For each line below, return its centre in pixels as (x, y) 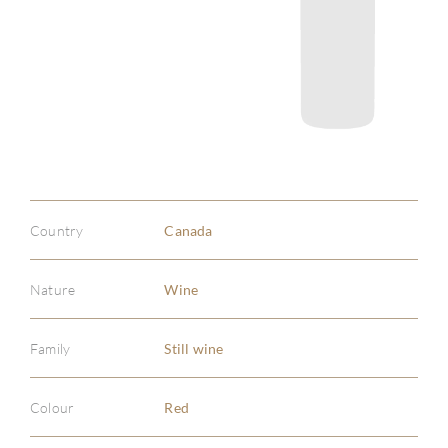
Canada (188, 230)
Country (57, 230)
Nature (53, 289)
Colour (52, 407)
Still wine (194, 348)
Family (50, 348)
